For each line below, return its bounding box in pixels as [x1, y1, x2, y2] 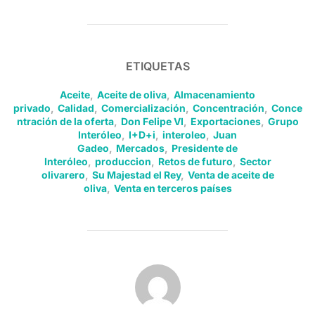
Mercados [116, 141, 165, 154]
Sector [239, 155, 271, 167]
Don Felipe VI [120, 115, 184, 127]
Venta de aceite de [187, 168, 274, 181]
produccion [94, 155, 151, 167]
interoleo [162, 128, 206, 141]
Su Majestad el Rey [91, 168, 181, 181]
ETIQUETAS [125, 58, 190, 73]
